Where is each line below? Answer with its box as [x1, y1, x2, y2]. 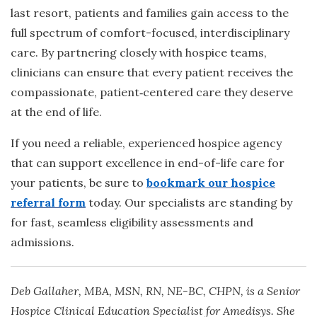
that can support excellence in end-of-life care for [11, 155, 284, 170]
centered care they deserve [143, 84, 293, 99]
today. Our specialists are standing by [86, 195, 292, 209]
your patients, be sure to [11, 175, 146, 190]
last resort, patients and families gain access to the [11, 5, 289, 20]
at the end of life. [11, 104, 102, 119]
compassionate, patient [11, 84, 139, 99]
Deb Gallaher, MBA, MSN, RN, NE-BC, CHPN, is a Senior [11, 283, 300, 298]
